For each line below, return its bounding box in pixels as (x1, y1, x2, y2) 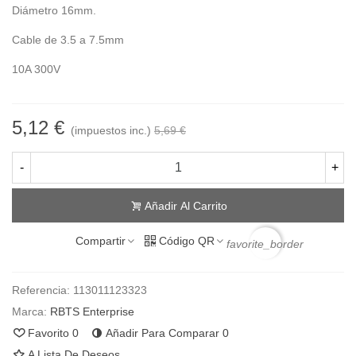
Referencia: (12, 284, 70, 297)
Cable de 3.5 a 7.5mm (12, 33, 124, 46)
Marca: (12, 305, 47, 319)
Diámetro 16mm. (12, 3, 96, 17)
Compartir (75, 234, 126, 247)
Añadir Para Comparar (106, 327, 219, 340)
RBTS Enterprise (50, 305, 134, 319)
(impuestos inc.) (71, 123, 151, 137)
